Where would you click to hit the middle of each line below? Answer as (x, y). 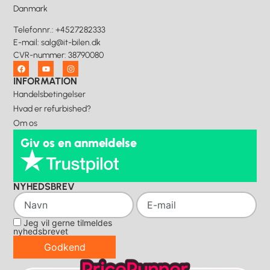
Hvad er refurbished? (52, 109)
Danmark (31, 8)
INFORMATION (46, 81)
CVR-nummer (39, 55)
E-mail (26, 42)
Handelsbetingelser (50, 95)
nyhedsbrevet (41, 231)
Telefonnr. (33, 30)
